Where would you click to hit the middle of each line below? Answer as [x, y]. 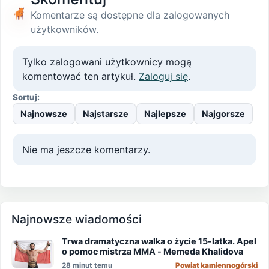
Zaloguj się [163, 76]
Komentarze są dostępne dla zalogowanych [130, 15]
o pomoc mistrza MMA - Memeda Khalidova [153, 252]
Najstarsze [106, 114]
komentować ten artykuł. [80, 76]
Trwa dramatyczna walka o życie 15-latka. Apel [159, 241]
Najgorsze [223, 114]
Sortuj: [26, 98]
